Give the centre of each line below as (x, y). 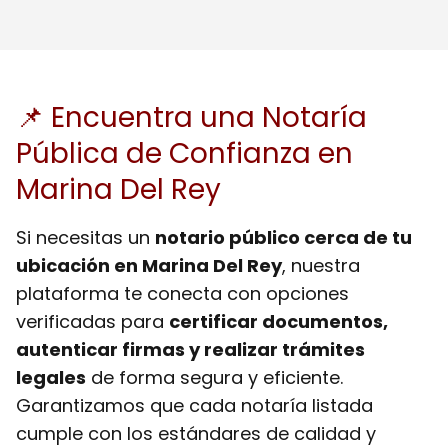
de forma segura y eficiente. (214, 377)
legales (51, 377)
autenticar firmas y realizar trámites (190, 349)
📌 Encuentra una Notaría (191, 117)
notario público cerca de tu (283, 237)
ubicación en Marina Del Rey (149, 265)
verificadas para (92, 321)
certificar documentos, (278, 321)
